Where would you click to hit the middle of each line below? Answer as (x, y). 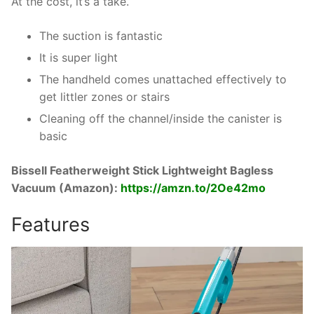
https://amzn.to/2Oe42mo (193, 188)
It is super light (78, 58)
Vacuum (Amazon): (66, 188)
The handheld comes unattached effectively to (163, 80)
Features (50, 224)
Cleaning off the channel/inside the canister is (161, 119)
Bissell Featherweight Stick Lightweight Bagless (142, 171)
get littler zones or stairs (104, 97)
